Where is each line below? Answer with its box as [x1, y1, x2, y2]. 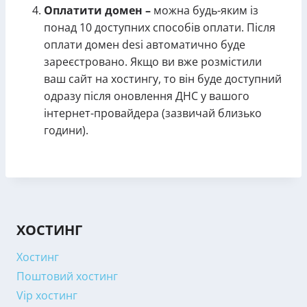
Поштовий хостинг [16, 269, 118, 284]
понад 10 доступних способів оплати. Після [44, 20, 275, 35]
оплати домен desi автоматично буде [44, 37, 245, 52]
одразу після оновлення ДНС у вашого [44, 88, 249, 103]
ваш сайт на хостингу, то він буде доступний [44, 71, 282, 86]
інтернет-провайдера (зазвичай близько [44, 106, 262, 121]
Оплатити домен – [44, 3, 151, 18]
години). [44, 123, 88, 138]
